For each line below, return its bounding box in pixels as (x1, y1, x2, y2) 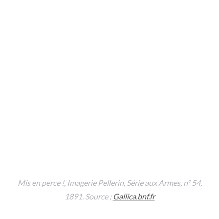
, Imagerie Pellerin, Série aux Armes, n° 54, (64, 177, 202, 187)
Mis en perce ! (17, 177, 64, 187)
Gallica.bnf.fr (112, 191, 155, 201)
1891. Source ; (64, 191, 113, 201)
